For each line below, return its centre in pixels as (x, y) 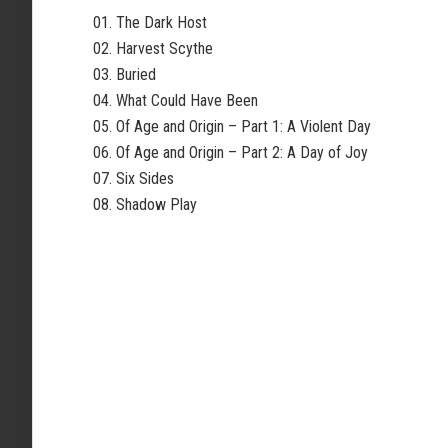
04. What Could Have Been (175, 100)
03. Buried (124, 74)
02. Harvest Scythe (153, 48)
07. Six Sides (133, 178)
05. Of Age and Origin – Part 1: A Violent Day (232, 126)
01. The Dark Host (150, 22)
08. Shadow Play (145, 204)
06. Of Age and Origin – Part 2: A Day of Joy (230, 152)
